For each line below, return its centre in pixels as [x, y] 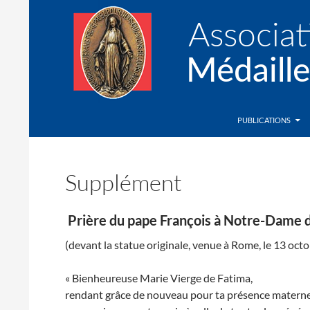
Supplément [124, 182]
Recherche [57, 111]
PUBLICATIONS [264, 120]
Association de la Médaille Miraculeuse [157, 120]
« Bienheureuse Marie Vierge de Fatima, [159, 278]
